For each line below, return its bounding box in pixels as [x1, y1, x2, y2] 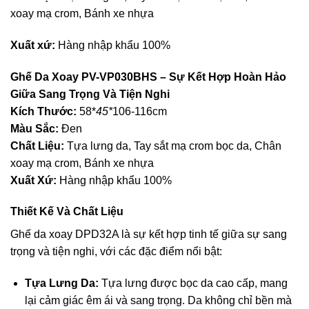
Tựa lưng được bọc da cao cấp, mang [98, 277, 288, 290]
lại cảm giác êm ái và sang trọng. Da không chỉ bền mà [24, 295, 292, 307]
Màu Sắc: [10, 122, 59, 134]
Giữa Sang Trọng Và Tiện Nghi [10, 88, 170, 100]
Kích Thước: [10, 105, 77, 117]
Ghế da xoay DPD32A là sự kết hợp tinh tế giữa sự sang [10, 228, 287, 241]
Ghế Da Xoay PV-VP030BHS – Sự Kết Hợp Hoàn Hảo [10, 70, 286, 83]
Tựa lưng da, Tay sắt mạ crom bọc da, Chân [64, 139, 281, 152]
